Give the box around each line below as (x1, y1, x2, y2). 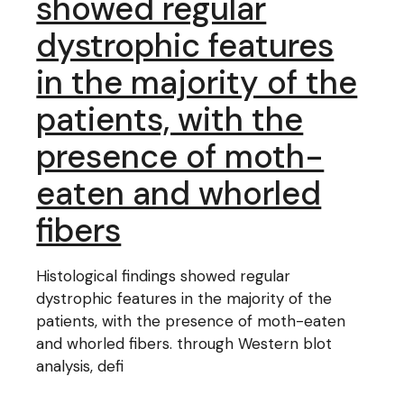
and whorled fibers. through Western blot (36, 334, 333, 353)
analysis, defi (36, 356, 124, 376)
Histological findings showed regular (36, 266, 291, 286)
